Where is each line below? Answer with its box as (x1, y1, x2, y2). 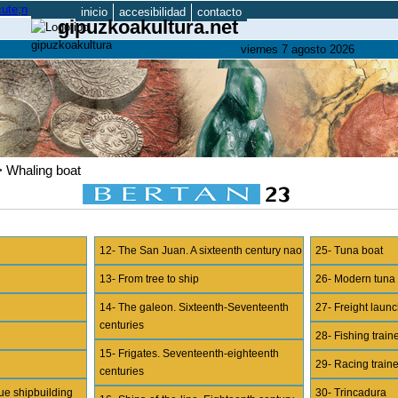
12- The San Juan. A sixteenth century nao (99, 244, 302, 257)
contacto (197, 5, 242, 19)
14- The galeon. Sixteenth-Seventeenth (99, 301, 289, 314)
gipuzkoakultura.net (58, 16, 238, 38)
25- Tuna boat (315, 244, 384, 257)
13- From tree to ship (99, 273, 199, 285)
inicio (81, 5, 107, 19)
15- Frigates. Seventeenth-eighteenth (99, 347, 279, 360)
